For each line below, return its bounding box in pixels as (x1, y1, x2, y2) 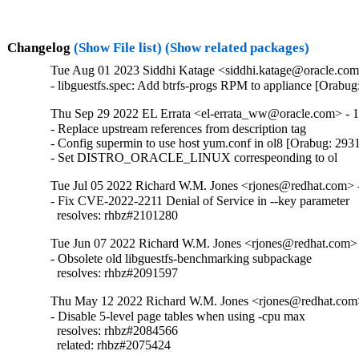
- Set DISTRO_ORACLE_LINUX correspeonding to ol (50, 151, 338, 165)
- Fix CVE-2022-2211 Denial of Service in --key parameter (50, 194, 350, 208)
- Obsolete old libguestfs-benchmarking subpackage (50, 252, 313, 266)
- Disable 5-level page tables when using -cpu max (50, 309, 306, 324)
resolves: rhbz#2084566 (50, 324, 179, 338)
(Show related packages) (164, 39, 309, 55)
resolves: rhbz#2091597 (50, 266, 179, 280)
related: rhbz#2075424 (50, 338, 171, 353)
